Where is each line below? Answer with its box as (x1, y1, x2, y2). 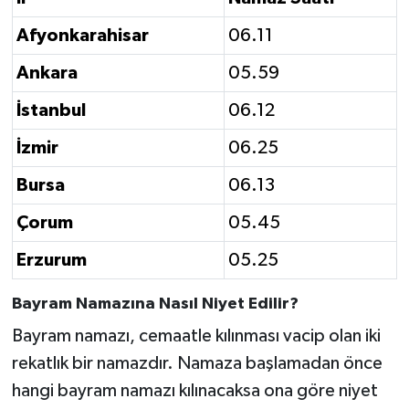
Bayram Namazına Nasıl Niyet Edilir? (11, 296, 299, 313)
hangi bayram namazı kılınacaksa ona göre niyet (11, 381, 378, 400)
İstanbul (16, 101, 86, 121)
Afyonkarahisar (16, 26, 149, 46)
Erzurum (16, 251, 87, 270)
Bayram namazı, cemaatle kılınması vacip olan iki (11, 326, 381, 345)
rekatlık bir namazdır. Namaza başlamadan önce (11, 353, 383, 372)
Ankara (16, 64, 78, 83)
